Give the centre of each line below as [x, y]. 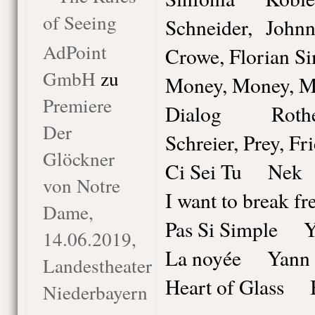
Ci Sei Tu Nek [233, 171]
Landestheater [97, 265]
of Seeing [79, 22]
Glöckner [78, 159]
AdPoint [75, 52]
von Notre [81, 185]
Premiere [77, 105]
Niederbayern [95, 292]
